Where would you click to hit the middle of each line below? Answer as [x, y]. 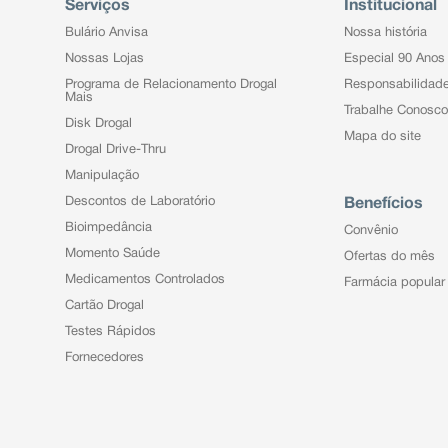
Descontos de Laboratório [139, 201]
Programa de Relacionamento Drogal [170, 84]
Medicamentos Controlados [144, 279]
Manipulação [101, 175]
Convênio [370, 230]
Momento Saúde [112, 253]
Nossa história [385, 32]
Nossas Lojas [104, 58]
